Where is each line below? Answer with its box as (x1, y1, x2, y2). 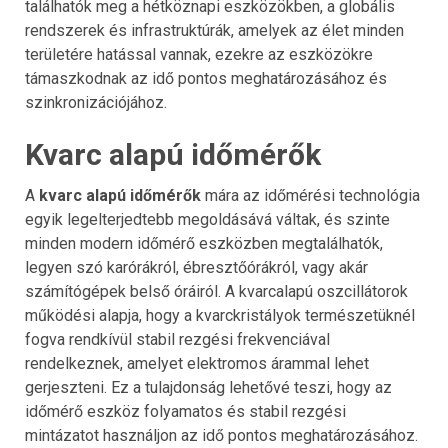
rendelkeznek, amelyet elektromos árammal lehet (25, 353, 369, 373)
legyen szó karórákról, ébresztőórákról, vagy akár (25, 257, 368, 277)
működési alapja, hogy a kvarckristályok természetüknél (25, 305, 415, 325)
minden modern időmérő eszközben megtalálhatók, (25, 233, 383, 253)
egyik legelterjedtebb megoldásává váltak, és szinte (25, 209, 390, 229)
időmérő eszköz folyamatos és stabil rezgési (25, 401, 346, 421)
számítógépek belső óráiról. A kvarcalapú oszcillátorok (25, 281, 408, 301)
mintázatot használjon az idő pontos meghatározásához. (25, 425, 418, 445)
